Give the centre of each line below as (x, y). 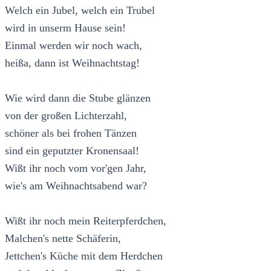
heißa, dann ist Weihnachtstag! (72, 63)
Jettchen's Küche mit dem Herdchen (84, 256)
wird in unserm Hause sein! (65, 28)
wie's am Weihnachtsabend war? (76, 185)
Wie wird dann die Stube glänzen (78, 98)
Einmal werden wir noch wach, (73, 45)
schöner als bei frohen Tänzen (71, 133)
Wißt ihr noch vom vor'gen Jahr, (76, 168)
